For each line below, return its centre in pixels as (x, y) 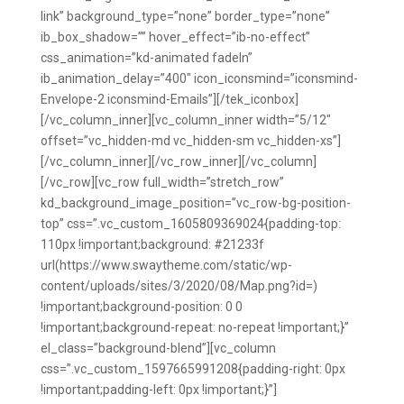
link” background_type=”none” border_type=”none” (185, 16)
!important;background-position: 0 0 (141, 307)
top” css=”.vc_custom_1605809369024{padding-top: (190, 224)
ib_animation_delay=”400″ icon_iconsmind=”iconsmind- (199, 78)
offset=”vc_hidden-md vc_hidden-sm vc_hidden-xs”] (190, 141)
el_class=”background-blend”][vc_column (158, 348)
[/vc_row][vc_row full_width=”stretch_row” (162, 182)
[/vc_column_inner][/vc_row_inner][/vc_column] (178, 161)
